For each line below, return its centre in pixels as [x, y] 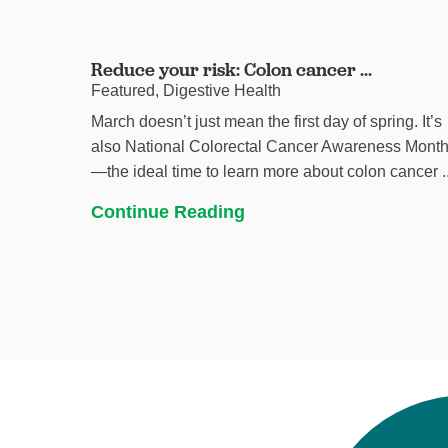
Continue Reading [168, 211]
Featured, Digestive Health [186, 90]
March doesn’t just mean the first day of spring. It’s [267, 122]
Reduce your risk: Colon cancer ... [232, 69]
